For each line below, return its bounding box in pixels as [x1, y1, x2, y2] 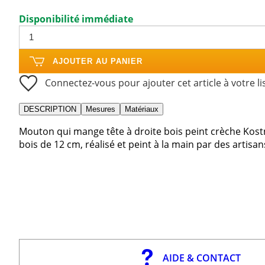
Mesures [86, 104, 115, 114]
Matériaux [125, 104, 159, 114]
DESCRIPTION [24, 104, 76, 114]
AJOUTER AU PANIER [53, 56, 143, 66]
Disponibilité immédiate [19, 12, 133, 25]
